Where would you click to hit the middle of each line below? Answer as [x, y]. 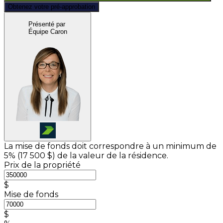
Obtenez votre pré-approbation [52, 7]
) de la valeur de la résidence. [110, 155]
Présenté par [47, 24]
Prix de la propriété [42, 165]
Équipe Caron [48, 31]
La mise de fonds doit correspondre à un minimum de [110, 146]
